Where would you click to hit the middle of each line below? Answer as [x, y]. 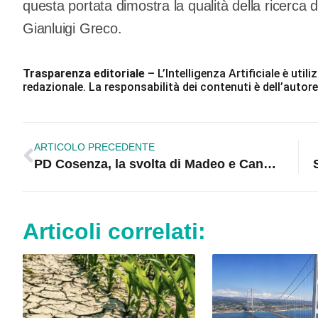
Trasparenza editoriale [84, 74]
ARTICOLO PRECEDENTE [94, 147]
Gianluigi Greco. [72, 29]
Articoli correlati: [114, 232]
